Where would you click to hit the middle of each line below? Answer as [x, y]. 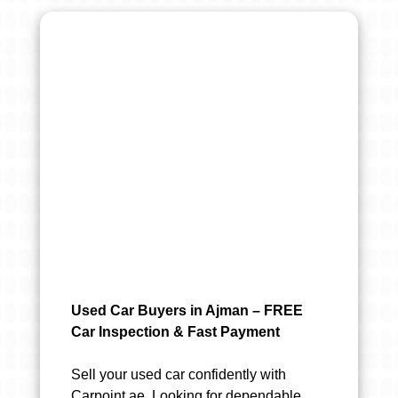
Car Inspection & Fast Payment [176, 331]
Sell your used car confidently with [179, 374]
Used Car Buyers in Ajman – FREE [187, 310]
